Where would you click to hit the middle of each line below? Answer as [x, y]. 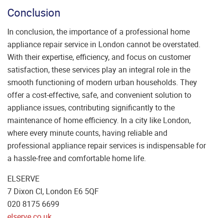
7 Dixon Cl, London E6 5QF [53, 191]
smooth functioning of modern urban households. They [102, 82]
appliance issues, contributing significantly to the [91, 107]
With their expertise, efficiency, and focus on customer [99, 57]
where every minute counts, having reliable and [87, 133]
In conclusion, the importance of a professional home [99, 31]
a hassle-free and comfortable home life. [77, 158]
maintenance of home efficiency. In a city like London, [99, 120]
